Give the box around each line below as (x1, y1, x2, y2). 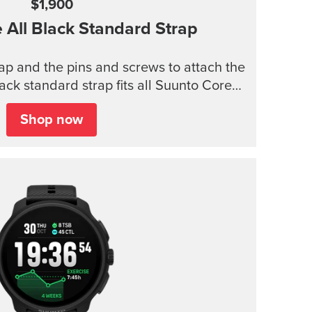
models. (27, 97, 76, 111)
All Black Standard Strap (6, 20, 198, 38)
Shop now (20, 113, 83, 127)
